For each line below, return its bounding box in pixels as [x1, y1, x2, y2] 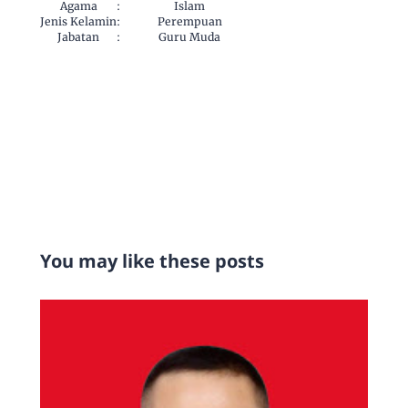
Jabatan [57, 30, 100, 45]
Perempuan [157, 15, 222, 29]
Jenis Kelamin [40, 15, 117, 29]
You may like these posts [40, 249, 265, 274]
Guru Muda [158, 30, 221, 45]
